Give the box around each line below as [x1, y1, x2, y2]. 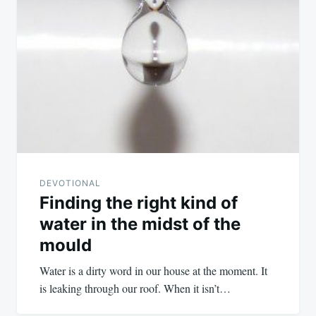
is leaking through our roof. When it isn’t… [39, 280, 231, 296]
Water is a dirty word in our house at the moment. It [39, 262, 267, 278]
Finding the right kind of [39, 192, 238, 213]
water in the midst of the [39, 213, 241, 234]
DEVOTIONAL [39, 177, 101, 188]
